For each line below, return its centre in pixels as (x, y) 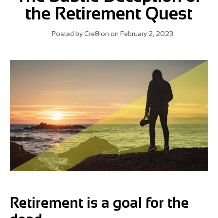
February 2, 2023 (146, 34)
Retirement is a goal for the (99, 203)
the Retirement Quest (109, 13)
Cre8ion (96, 34)
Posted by (67, 34)
